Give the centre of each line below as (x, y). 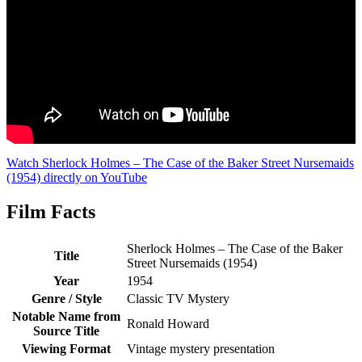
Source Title (66, 331)
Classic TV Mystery (178, 299)
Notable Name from (66, 317)
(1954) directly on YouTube (77, 178)
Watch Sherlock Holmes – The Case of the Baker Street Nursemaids (180, 163)
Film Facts (51, 212)
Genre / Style (66, 299)
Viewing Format (66, 349)
